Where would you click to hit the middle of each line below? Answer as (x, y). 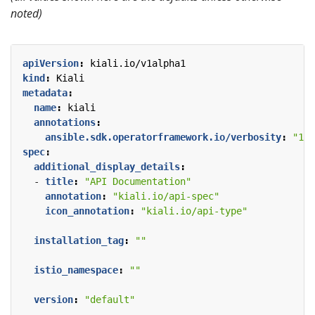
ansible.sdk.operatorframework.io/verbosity (163, 137)
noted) (26, 14)
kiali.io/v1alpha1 (138, 64)
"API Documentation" (138, 182)
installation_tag (79, 241)
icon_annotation (87, 211)
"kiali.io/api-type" (194, 211)
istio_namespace (76, 270)
